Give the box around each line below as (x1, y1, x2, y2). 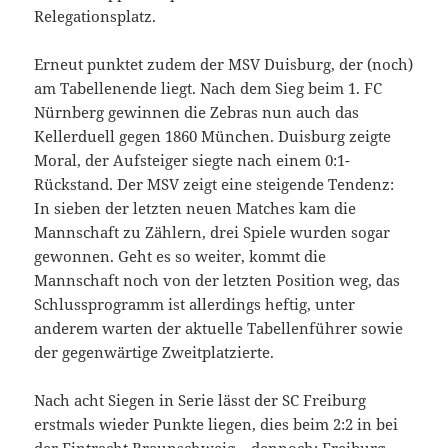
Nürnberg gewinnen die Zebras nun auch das (34, 101, 360, 122)
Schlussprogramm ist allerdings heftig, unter (34, 293, 356, 314)
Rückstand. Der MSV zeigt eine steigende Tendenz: (34, 173, 395, 194)
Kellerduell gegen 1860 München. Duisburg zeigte (34, 125, 392, 146)
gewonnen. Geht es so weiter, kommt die (34, 245, 327, 266)
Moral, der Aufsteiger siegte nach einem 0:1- (34, 149, 351, 170)
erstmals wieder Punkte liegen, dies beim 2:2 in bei (34, 413, 399, 434)
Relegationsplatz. (34, 5, 157, 26)
